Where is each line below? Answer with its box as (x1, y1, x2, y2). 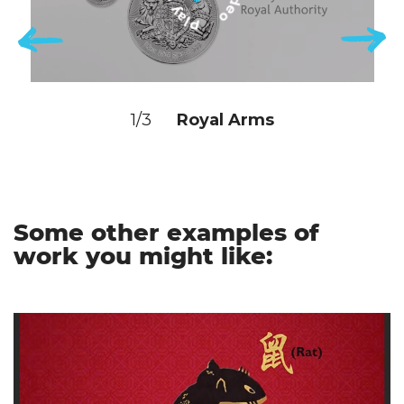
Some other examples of (14, 217, 319, 247)
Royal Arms (177, 109, 274, 130)
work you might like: (14, 241, 272, 271)
